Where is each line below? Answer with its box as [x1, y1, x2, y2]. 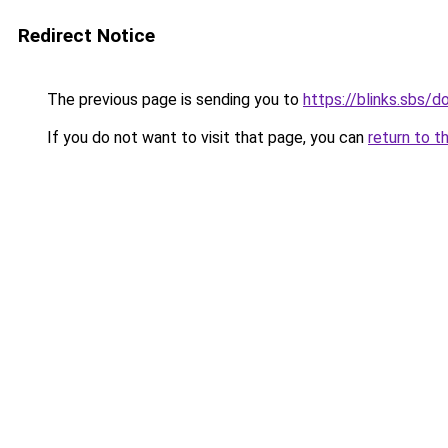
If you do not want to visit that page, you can [43, 128, 368, 147]
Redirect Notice [18, 24, 155, 47]
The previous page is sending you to [43, 90, 303, 109]
